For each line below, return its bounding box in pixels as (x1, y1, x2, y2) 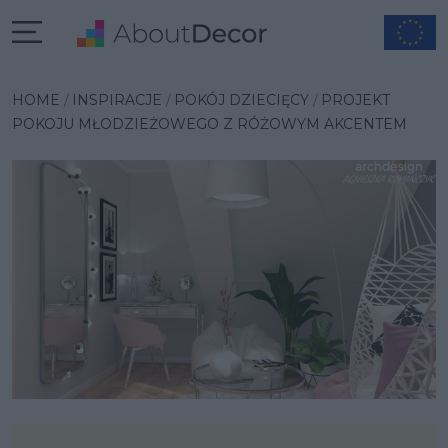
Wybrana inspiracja (11, 62, 244, 92)
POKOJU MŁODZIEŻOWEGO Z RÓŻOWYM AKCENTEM (12, 115, 407, 133)
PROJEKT (321, 91, 390, 109)
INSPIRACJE (72, 91, 162, 109)
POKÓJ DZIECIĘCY (174, 91, 309, 109)
